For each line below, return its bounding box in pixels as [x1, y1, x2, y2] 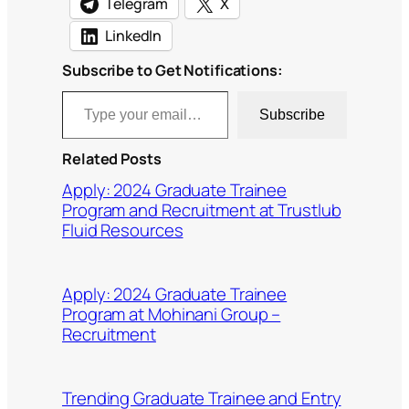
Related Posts [62, 149, 162, 170]
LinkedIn [105, 26, 163, 47]
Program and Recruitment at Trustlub [62, 197, 341, 222]
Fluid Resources [62, 217, 184, 242]
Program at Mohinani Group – [62, 301, 281, 326]
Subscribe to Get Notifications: [62, 60, 283, 81]
